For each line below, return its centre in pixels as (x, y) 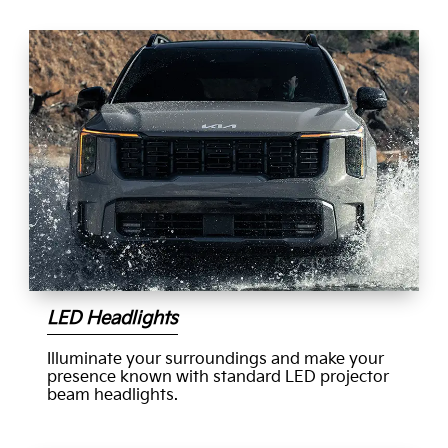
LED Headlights (112, 319)
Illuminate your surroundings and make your (215, 360)
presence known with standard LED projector (217, 378)
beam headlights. (112, 396)
